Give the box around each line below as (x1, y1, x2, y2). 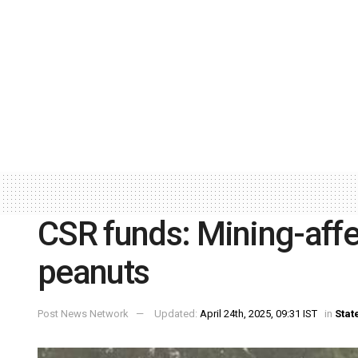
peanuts (38, 252, 149, 292)
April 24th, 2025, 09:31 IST (200, 308, 317, 320)
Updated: (154, 308, 200, 320)
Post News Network (38, 308, 129, 320)
